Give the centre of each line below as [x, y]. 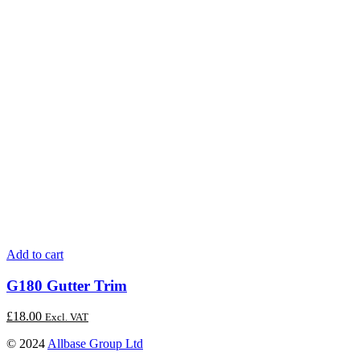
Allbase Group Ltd [95, 344]
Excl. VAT [67, 317]
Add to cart [35, 254]
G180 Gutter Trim [67, 285]
